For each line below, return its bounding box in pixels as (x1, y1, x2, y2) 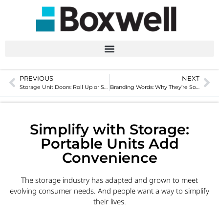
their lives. (93, 197, 126, 207)
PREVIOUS (20, 75, 53, 82)
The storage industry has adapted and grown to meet (21, 175, 198, 185)
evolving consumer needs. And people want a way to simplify (10, 186, 209, 196)
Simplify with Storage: (30, 121, 189, 138)
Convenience (62, 149, 157, 167)
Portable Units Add (40, 135, 179, 153)
